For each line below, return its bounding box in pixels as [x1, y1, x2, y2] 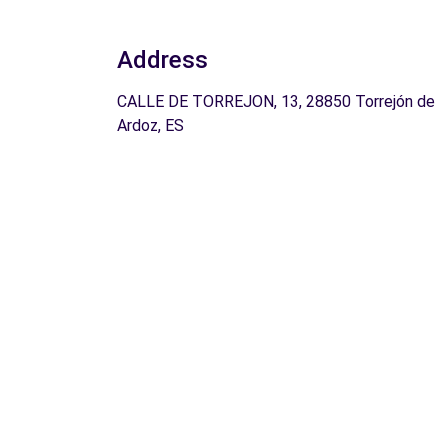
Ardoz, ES [117, 116, 184, 135]
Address [117, 46, 208, 74]
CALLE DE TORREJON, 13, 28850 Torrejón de [117, 92, 435, 111]
